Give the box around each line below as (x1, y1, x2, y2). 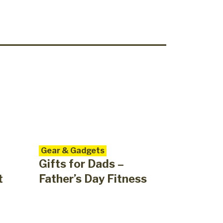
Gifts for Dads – (38, 157, 124, 171)
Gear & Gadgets (40, 146, 105, 156)
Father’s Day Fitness (38, 172, 147, 186)
